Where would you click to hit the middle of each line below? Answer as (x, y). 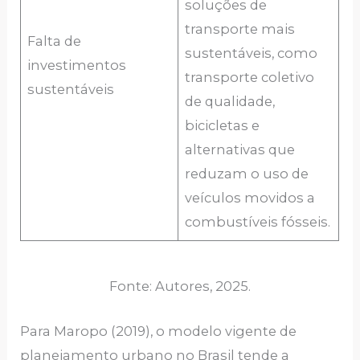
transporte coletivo (250, 78)
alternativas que (240, 150)
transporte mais (240, 29)
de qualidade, (230, 102)
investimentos (77, 65)
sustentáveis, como (252, 53)
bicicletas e (223, 126)
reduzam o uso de (247, 174)
